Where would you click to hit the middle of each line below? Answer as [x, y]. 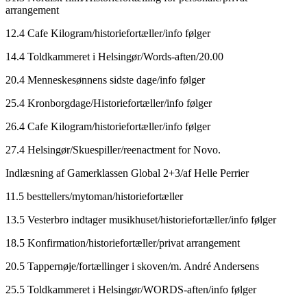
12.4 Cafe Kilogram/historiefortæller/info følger [108, 33]
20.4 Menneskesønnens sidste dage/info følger [105, 79]
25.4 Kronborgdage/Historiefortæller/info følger [109, 103]
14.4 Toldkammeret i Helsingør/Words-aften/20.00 [114, 56]
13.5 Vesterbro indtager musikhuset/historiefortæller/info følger [141, 219]
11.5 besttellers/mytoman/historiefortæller [94, 196]
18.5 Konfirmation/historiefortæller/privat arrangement [123, 243]
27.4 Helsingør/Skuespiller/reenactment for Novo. [113, 149]
